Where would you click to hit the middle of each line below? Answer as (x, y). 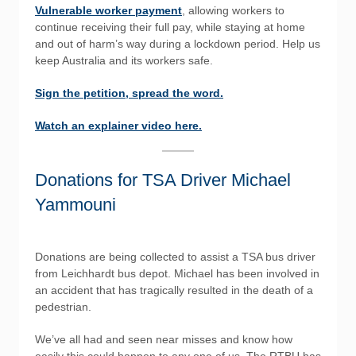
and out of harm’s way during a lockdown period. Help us (178, 44)
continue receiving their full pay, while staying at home (170, 27)
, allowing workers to (233, 10)
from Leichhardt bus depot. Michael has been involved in (177, 273)
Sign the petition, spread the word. (129, 93)
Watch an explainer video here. (118, 126)
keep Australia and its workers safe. (124, 60)
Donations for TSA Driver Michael (163, 180)
